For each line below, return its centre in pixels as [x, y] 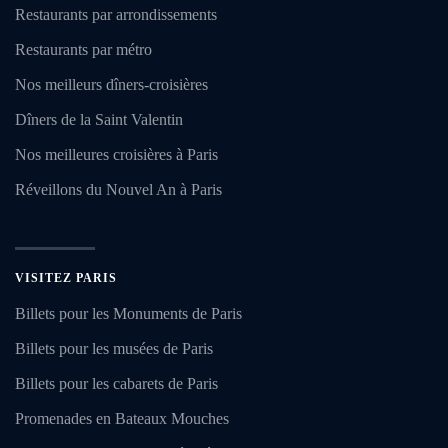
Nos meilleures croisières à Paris [116, 154]
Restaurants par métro [83, 49]
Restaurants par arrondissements [116, 14]
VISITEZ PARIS [66, 277]
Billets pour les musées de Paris [114, 348]
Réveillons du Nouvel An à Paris [118, 189]
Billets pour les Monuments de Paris [128, 313]
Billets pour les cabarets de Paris [116, 383]
